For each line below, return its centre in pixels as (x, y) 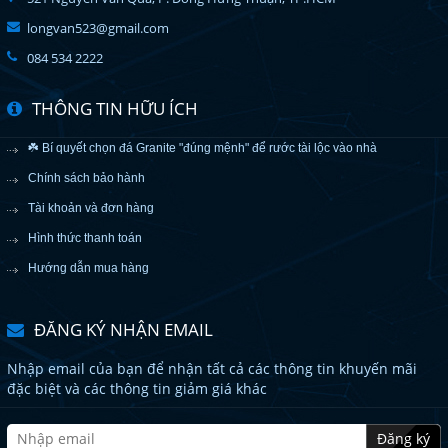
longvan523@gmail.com (98, 28)
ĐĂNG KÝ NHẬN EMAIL (123, 329)
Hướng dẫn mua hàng (88, 268)
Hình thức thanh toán (85, 238)
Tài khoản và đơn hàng (91, 208)
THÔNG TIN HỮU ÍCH (115, 108)
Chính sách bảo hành (86, 178)
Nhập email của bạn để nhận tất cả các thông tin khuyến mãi (212, 368)
